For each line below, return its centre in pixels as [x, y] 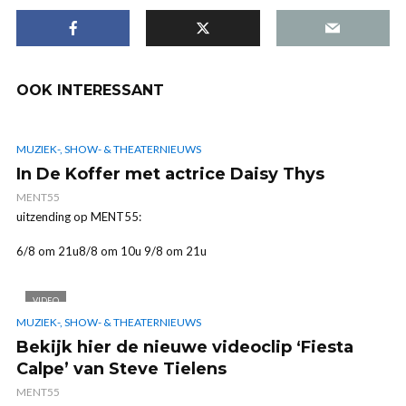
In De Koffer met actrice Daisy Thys [170, 174]
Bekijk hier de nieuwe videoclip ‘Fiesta [185, 347]
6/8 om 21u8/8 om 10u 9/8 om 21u [111, 251]
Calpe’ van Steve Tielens [121, 368]
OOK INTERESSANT [90, 90]
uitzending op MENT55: [79, 217]
